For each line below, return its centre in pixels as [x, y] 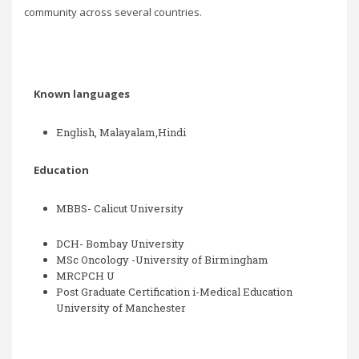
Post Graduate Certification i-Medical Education [174, 292]
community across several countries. [115, 12]
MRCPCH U [85, 276]
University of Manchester [121, 308]
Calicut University [139, 208]
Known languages [78, 94]
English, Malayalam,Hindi [122, 132]
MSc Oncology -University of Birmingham [162, 260]
